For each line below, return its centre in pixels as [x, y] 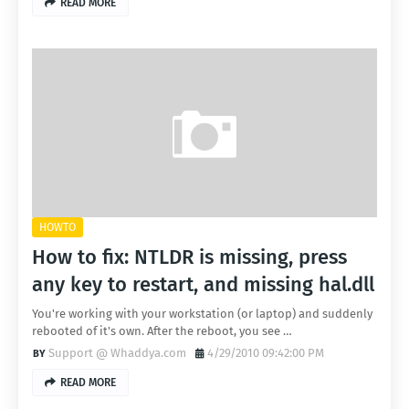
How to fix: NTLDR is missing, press [189, 257]
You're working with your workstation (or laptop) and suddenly [202, 314]
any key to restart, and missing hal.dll [203, 284]
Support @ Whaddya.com [117, 353]
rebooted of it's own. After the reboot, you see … [162, 331]
